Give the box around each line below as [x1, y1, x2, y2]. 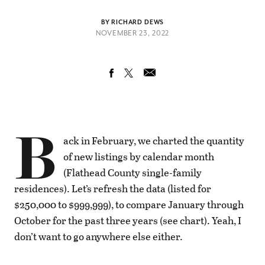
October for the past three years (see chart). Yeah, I [14, 213, 241, 228]
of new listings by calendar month [63, 149, 214, 164]
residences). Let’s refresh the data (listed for [14, 181, 211, 196]
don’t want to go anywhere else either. [14, 229, 183, 244]
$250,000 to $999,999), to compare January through [14, 197, 244, 212]
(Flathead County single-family [63, 165, 202, 180]
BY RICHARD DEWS [101, 19, 164, 26]
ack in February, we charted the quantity [63, 133, 244, 148]
